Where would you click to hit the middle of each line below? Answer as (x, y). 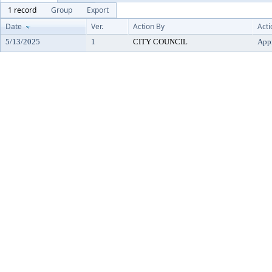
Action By (149, 26)
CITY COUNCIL (160, 42)
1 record (22, 10)
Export (98, 10)
